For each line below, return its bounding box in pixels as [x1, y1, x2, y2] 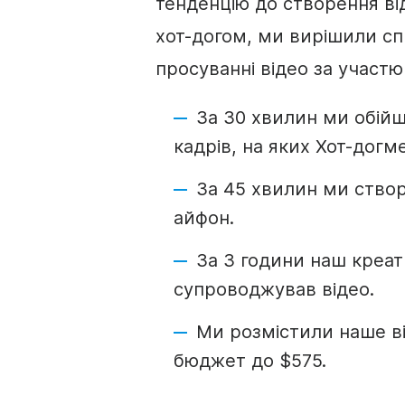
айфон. [174, 207, 234, 229]
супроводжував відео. [174, 278, 374, 300]
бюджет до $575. [174, 350, 326, 372]
